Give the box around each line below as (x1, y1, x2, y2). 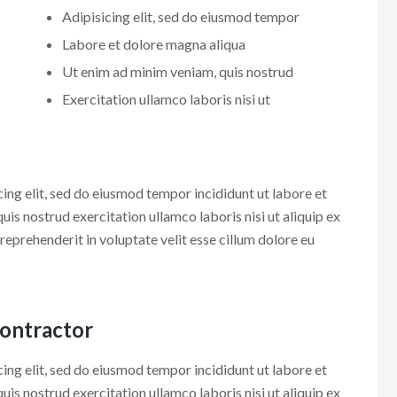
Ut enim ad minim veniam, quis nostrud (62, 62, 294, 80)
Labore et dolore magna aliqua (62, 35, 246, 52)
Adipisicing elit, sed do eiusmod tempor (62, 7, 300, 25)
